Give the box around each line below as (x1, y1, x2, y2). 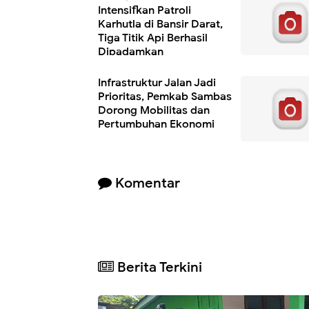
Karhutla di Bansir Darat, (98, 17, 223, 31)
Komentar (112, 174, 180, 192)
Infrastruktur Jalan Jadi (98, 75, 216, 90)
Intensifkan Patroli (98, 3, 191, 17)
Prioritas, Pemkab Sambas (98, 89, 232, 103)
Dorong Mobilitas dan (98, 103, 210, 117)
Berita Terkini (114, 259, 202, 277)
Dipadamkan (98, 44, 163, 59)
